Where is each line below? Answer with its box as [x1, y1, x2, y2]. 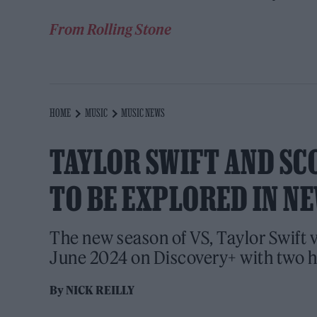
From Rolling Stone [50, 21, 172, 39]
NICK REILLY [66, 283, 135, 298]
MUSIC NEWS [121, 106, 166, 120]
